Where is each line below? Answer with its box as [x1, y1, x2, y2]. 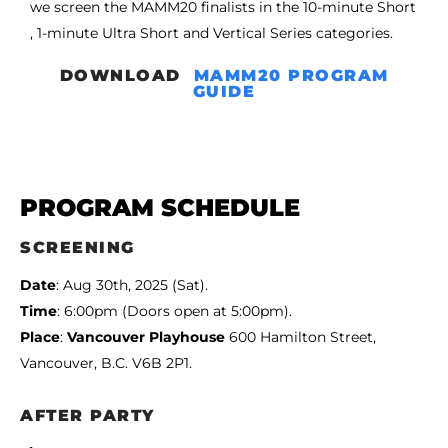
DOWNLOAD [59, 66, 194, 86]
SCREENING [20, 238, 135, 258]
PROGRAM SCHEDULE [20, 193, 300, 223]
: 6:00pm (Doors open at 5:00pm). [57, 302, 292, 321]
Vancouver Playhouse [67, 328, 225, 347]
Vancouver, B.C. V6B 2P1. [20, 354, 192, 373]
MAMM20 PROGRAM [193, 66, 389, 86]
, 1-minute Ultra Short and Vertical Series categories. [30, 23, 393, 42]
